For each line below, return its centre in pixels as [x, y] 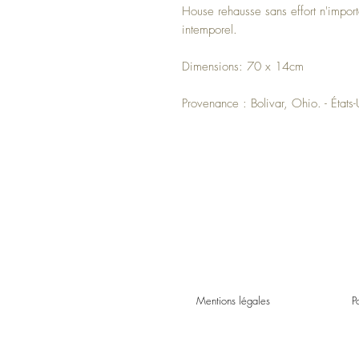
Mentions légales [233, 300]
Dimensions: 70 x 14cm [243, 66]
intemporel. [210, 29]
